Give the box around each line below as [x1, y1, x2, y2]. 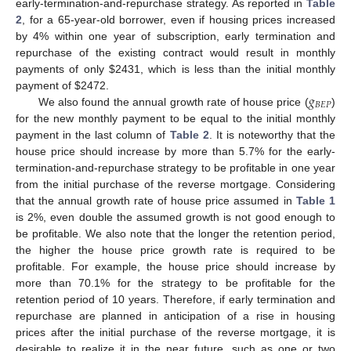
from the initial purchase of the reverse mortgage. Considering [16, 177, 335, 190]
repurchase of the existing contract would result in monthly [16, 45, 335, 59]
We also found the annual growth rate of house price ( [38, 95, 309, 108]
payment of [16, 78, 74, 92]
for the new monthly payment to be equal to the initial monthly [16, 111, 335, 125]
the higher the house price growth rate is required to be [16, 243, 335, 256]
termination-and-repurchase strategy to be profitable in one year [16, 161, 335, 174]
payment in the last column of [16, 128, 170, 141]
